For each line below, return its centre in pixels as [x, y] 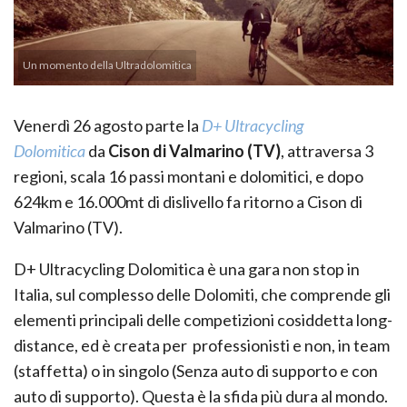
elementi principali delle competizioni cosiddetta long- [203, 319]
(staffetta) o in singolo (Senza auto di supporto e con [196, 370]
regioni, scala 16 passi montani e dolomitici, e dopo [189, 176]
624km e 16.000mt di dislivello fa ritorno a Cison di [188, 201]
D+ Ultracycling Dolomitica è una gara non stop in [187, 268]
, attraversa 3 [327, 150]
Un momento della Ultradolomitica [107, 65]
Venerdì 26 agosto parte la [108, 125]
